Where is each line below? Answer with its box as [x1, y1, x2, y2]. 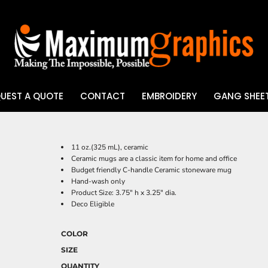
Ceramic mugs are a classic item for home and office [71, 154, 237, 163]
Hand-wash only [71, 176, 125, 186]
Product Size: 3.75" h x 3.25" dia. [71, 188, 176, 197]
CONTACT [80, 90, 125, 103]
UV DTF [14, 122, 42, 132]
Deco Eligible [71, 199, 114, 209]
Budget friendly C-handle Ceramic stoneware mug [71, 165, 232, 175]
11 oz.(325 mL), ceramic [71, 142, 148, 152]
